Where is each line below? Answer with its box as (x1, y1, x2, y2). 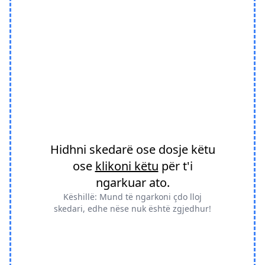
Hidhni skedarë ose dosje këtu (50, 141, 215, 157)
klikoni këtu (95, 157, 159, 174)
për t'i (158, 157, 193, 174)
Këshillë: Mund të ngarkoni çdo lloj (63, 190, 202, 202)
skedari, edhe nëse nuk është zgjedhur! (54, 202, 211, 214)
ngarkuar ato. (95, 174, 170, 190)
